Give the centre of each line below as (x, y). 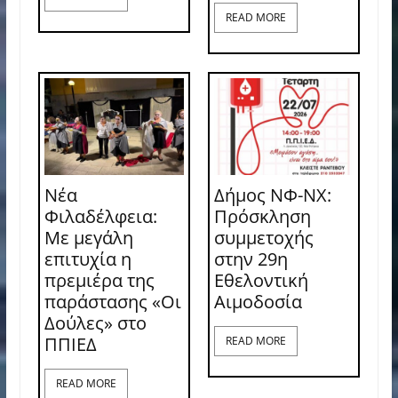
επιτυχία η (88, 259)
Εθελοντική (261, 281)
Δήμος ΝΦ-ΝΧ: (272, 195)
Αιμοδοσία (258, 302)
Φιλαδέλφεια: (100, 217)
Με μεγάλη (88, 238)
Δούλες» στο (95, 323)
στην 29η (251, 259)
